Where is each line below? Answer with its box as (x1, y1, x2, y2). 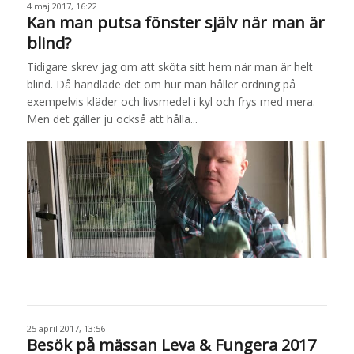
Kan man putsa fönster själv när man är (26, 11, 325, 33)
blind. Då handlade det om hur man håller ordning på (26, 76, 296, 92)
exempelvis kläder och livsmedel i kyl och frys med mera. (26, 93, 315, 109)
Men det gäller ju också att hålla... (26, 111, 198, 126)
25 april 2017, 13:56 (26, 322, 105, 334)
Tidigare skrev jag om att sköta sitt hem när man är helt (26, 58, 313, 74)
